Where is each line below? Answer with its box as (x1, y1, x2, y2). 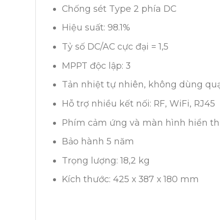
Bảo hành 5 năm (62, 136, 135, 147)
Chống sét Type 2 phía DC (62, 3, 177, 14)
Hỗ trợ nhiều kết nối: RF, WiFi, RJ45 (62, 98, 216, 109)
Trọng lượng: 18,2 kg (62, 155, 150, 165)
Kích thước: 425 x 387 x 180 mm (62, 174, 199, 185)
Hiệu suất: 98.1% (62, 22, 131, 33)
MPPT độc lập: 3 (62, 60, 131, 71)
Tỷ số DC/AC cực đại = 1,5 (62, 41, 169, 52)
